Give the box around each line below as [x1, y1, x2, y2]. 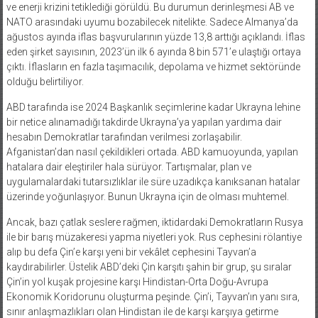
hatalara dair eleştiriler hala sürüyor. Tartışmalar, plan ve [6, 160, 251, 172]
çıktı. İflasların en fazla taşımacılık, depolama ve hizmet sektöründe [6, 60, 300, 72]
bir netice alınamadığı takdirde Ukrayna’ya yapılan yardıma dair [6, 116, 282, 128]
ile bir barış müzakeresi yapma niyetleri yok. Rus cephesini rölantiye [6, 231, 302, 243]
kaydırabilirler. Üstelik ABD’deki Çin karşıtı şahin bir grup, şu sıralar [6, 261, 292, 273]
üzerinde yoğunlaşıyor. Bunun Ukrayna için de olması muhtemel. [6, 190, 289, 202]
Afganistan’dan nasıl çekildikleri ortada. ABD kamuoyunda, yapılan [6, 146, 298, 158]
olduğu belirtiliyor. [6, 75, 84, 87]
